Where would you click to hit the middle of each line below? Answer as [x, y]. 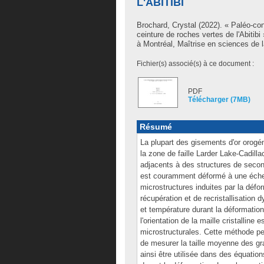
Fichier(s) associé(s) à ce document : [195, 64]
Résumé [156, 127]
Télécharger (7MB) [219, 100]
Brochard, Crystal [166, 25]
